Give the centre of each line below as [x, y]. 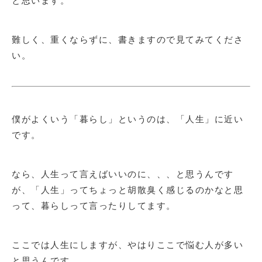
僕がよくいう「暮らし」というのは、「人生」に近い [127, 118]
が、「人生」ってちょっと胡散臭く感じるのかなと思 [127, 189]
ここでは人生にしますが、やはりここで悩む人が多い [127, 244]
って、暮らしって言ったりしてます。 [94, 205]
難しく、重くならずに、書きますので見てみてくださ [127, 39]
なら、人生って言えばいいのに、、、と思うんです [123, 173]
